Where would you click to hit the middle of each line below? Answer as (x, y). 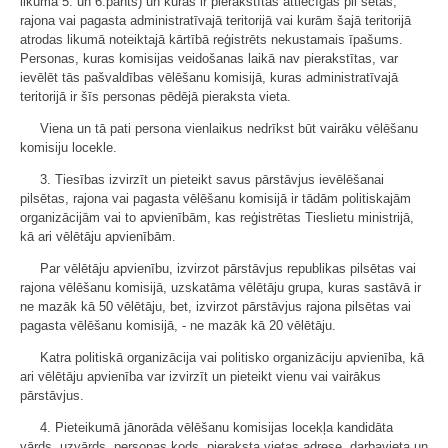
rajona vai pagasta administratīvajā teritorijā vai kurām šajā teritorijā (215, 20)
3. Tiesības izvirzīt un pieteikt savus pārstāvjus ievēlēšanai (212, 179)
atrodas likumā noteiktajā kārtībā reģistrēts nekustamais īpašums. (211, 39)
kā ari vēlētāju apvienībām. (98, 236)
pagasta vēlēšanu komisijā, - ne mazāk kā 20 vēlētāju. (178, 325)
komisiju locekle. (68, 147)
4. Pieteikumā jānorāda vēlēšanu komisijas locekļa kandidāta (216, 427)
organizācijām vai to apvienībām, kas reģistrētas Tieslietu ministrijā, (217, 217)
